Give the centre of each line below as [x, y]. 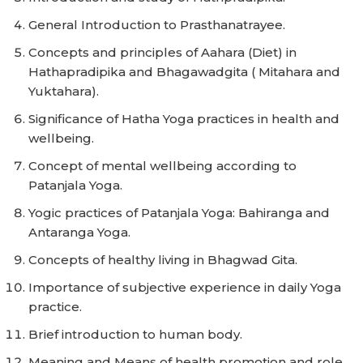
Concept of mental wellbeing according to [162, 166]
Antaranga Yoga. [79, 232]
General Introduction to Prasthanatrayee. [157, 25]
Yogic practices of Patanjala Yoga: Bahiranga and [179, 213]
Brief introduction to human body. [135, 334]
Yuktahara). [64, 91]
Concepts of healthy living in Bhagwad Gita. [163, 260]
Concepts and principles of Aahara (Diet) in [162, 52]
